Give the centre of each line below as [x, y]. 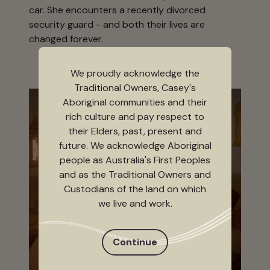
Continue [135, 242]
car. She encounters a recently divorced [117, 10]
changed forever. [66, 39]
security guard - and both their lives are [117, 24]
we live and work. [135, 203]
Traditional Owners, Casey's [135, 88]
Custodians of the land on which [135, 189]
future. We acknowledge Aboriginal [135, 146]
